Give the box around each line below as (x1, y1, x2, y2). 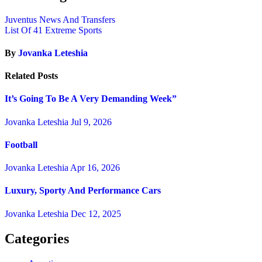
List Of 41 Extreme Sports (5, 25, 102, 35)
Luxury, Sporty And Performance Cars (5, 185, 161, 196)
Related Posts (5, 71, 58, 81)
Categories (5, 230, 69, 246)
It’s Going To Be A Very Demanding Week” (5, 94, 177, 104)
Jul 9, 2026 (71, 116, 112, 127)
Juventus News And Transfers (5, 14, 115, 25)
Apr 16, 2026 (70, 163, 120, 173)
